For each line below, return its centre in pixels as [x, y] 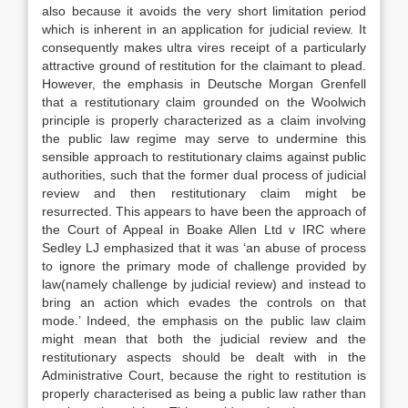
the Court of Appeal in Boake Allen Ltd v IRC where [204, 229]
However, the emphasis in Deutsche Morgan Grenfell [204, 84]
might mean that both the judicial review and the [204, 339]
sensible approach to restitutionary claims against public [204, 157]
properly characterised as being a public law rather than [204, 393]
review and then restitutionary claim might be [204, 193]
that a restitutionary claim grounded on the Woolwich [204, 102]
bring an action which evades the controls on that [204, 302]
